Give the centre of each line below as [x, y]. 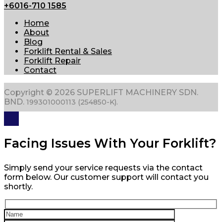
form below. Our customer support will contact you [106, 177]
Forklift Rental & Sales [68, 51]
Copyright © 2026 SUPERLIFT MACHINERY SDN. [101, 92]
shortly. [18, 186]
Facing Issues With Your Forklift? [110, 143]
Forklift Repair [52, 60]
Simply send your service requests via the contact [103, 167]
